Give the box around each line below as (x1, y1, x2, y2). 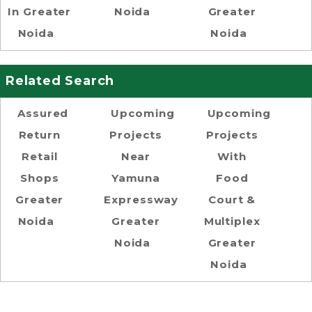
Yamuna (111, 171, 161, 185)
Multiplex (203, 214, 260, 228)
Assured (17, 107, 69, 120)
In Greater (8, 5, 72, 18)
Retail (22, 150, 58, 163)
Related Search (6, 73, 115, 88)
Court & (208, 193, 256, 206)
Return (18, 128, 61, 141)
